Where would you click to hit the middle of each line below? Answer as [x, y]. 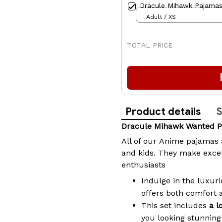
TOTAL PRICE [150, 45]
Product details [163, 112]
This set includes [175, 205]
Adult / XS [161, 17]
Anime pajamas [189, 141]
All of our [140, 141]
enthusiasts [143, 165]
